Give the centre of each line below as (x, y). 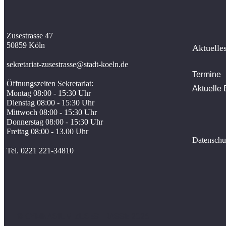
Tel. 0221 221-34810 (40, 151)
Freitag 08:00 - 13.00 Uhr (47, 132)
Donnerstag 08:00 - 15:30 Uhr (55, 122)
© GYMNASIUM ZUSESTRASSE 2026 (83, 217)
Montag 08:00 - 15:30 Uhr (49, 93)
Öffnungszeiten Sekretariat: (50, 84)
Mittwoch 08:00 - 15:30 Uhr (52, 112)
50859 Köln (26, 45)
